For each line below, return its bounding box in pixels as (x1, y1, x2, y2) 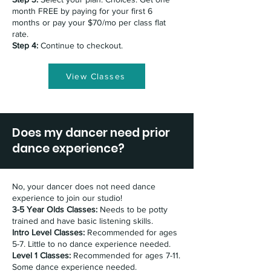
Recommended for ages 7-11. (73, 250, 180, 260)
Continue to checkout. (38, 41, 125, 50)
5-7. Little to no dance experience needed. (12, 239, 173, 249)
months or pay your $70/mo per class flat (12, 18, 166, 27)
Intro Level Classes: (12, 227, 87, 237)
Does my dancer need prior (12, 125, 170, 141)
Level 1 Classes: (12, 250, 73, 260)
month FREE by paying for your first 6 (12, 6, 152, 16)
